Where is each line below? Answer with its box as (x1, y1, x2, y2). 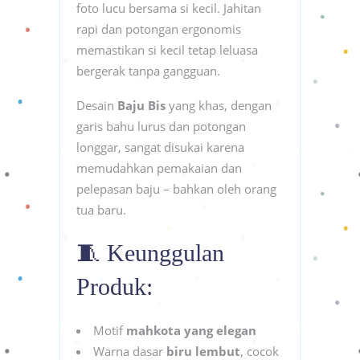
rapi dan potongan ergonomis (76, 20, 241, 37)
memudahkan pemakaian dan (76, 159, 242, 176)
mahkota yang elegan (126, 321, 256, 338)
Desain (76, 96, 117, 113)
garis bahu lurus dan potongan (76, 117, 246, 134)
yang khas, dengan (166, 96, 272, 113)
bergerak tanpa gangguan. (76, 62, 220, 79)
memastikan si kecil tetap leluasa (76, 41, 258, 58)
